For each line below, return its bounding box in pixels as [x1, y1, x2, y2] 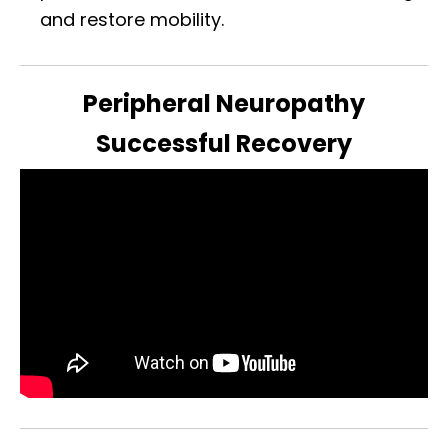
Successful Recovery [96, 126, 352, 160]
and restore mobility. [40, 6, 224, 32]
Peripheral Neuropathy [83, 86, 365, 120]
